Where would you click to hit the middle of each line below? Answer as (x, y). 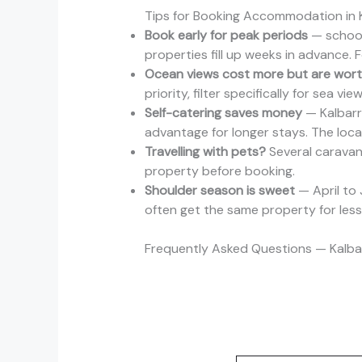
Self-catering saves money (223, 112)
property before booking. (219, 170)
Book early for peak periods (226, 35)
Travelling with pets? (205, 151)
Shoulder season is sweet (219, 190)
